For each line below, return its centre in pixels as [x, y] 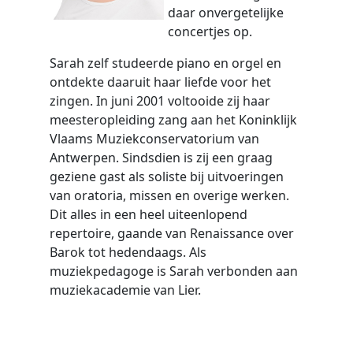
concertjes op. [210, 32]
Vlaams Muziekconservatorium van [154, 139]
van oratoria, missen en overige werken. [169, 195]
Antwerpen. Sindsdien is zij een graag [161, 158]
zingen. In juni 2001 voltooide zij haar [160, 101]
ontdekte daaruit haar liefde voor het [160, 82]
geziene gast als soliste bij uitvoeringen [166, 176]
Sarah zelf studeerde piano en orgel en [165, 63]
